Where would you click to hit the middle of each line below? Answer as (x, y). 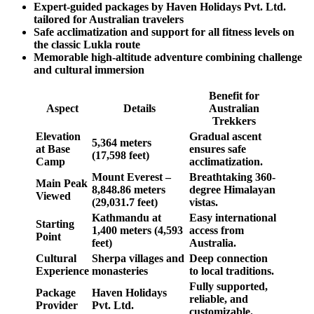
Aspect (62, 109)
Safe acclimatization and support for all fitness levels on (164, 32)
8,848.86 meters (129, 190)
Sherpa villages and (138, 259)
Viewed (53, 196)
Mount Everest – (131, 177)
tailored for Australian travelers (109, 20)
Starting (55, 224)
